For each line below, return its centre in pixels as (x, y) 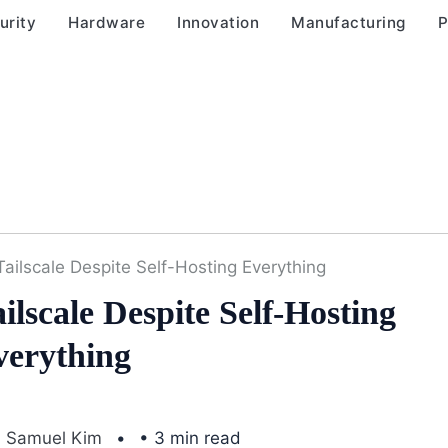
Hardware (106, 22)
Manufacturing (348, 22)
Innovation (218, 22)
